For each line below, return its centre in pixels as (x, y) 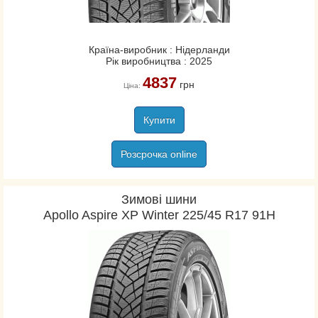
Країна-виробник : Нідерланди (159, 50)
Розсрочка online (159, 154)
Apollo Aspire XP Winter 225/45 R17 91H (159, 215)
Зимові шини (159, 199)
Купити (159, 120)
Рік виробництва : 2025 (159, 61)
